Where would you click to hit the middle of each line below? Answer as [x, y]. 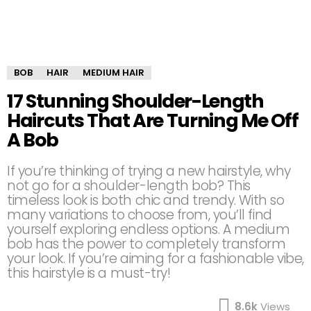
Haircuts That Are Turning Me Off [153, 120]
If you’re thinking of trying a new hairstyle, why [149, 171]
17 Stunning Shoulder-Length [135, 101]
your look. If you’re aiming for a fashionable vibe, [155, 259]
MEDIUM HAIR [114, 73]
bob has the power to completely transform [146, 244]
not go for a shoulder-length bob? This [129, 186]
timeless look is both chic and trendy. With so [146, 200]
